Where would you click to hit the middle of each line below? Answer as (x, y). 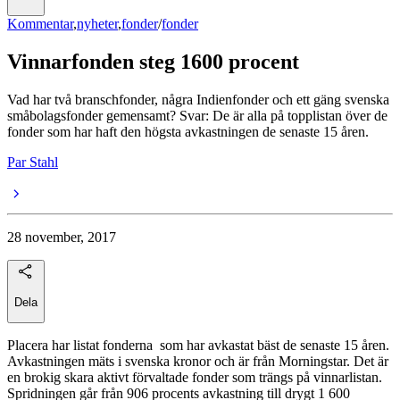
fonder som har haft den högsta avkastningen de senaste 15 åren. (188, 132)
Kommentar (40, 24)
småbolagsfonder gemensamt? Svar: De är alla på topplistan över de (197, 116)
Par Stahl (33, 162)
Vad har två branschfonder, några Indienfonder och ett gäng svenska (198, 100)
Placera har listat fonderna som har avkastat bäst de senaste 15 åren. (198, 345)
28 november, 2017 (62, 237)
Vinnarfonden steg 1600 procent (153, 62)
